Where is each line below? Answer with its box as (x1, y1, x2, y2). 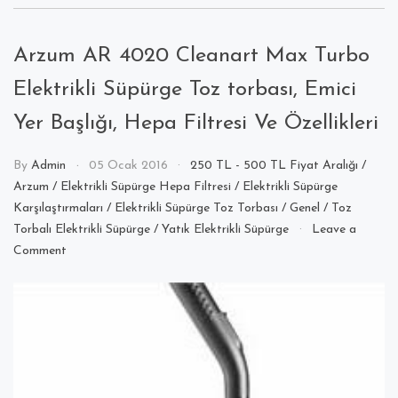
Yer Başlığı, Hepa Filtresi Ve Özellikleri (13, 113, 378, 135)
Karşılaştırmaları (13, 202, 103, 216)
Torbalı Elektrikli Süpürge (13, 223, 150, 237)
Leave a (311, 223, 356, 237)
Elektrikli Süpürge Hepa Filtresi (60, 180, 231, 195)
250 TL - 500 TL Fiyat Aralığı (190, 159, 359, 173)
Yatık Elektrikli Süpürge (162, 223, 289, 237)
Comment (13, 244, 67, 259)
